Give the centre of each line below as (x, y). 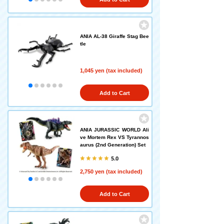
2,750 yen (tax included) (111, 171)
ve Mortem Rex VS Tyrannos (114, 137)
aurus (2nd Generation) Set (113, 145)
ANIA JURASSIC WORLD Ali (114, 130)
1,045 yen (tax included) (111, 70)
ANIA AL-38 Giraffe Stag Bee (114, 36)
